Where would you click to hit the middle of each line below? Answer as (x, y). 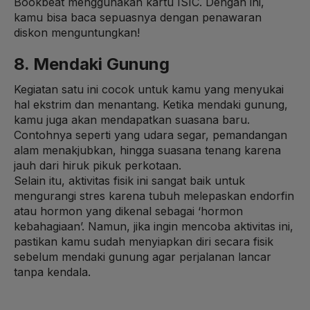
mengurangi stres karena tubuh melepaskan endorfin (154, 195)
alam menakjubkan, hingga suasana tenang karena (147, 150)
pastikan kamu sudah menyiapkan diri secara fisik (144, 241)
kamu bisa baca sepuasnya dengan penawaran (138, 17)
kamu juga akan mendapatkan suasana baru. (132, 119)
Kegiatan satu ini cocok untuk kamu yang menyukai (149, 89)
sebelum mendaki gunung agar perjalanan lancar (143, 256)
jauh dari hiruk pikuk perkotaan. (98, 165)
